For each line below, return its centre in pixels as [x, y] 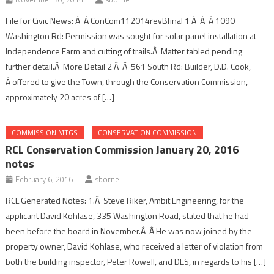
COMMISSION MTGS [45, 132]
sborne [108, 179]
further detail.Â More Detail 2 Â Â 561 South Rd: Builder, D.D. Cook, [128, 66]
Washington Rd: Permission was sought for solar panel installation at [131, 35]
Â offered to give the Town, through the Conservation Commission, [127, 81]
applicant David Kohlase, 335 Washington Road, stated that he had [128, 215]
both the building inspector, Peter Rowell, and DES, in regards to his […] [136, 261]
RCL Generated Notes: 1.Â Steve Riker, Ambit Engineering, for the [125, 200]
